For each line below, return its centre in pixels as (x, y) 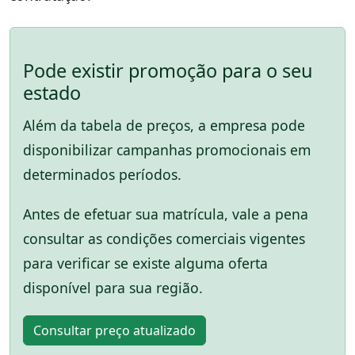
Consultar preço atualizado (115, 331)
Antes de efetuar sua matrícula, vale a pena (166, 214)
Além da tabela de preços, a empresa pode (164, 126)
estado (52, 93)
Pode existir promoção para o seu (168, 71)
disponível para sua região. (113, 288)
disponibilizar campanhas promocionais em (167, 150)
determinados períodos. (102, 175)
